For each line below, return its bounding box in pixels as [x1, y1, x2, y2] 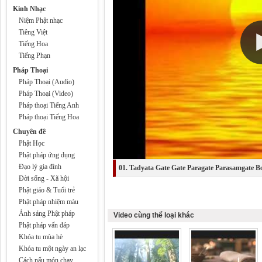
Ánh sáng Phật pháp [19, 209, 75, 218]
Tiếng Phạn [19, 51, 50, 60]
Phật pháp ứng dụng [19, 151, 75, 159]
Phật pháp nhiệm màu [19, 198, 78, 206]
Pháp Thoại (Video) [19, 89, 73, 98]
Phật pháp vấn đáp [19, 221, 70, 229]
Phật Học [19, 139, 44, 147]
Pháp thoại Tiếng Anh [19, 101, 79, 109]
